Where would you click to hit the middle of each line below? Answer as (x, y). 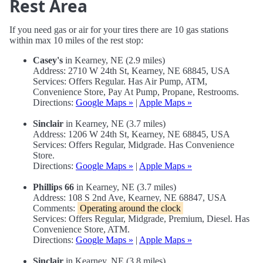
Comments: (55, 208)
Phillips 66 (53, 187)
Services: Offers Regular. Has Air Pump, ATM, (120, 82)
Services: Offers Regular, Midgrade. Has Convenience (134, 145)
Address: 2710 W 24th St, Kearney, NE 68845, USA (131, 71)
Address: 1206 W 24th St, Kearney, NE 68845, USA (131, 134)
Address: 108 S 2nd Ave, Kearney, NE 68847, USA (130, 198)
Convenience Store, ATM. (81, 230)
